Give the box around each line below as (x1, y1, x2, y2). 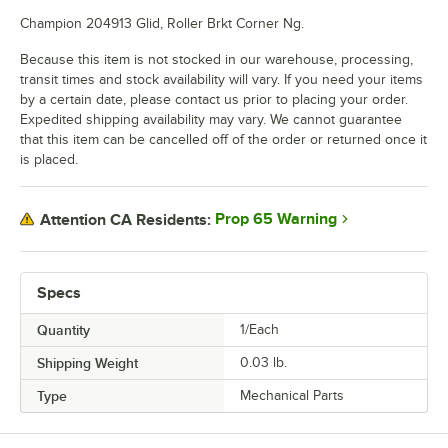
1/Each (240, 322, 279, 338)
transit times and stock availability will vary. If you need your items (20, 72, 423, 88)
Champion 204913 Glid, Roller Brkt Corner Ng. (20, 16, 304, 32)
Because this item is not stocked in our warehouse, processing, (20, 52, 413, 68)
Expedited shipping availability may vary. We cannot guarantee (20, 112, 402, 128)
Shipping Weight (37, 355, 138, 372)
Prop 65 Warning (215, 210, 337, 229)
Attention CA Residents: (40, 210, 211, 229)
